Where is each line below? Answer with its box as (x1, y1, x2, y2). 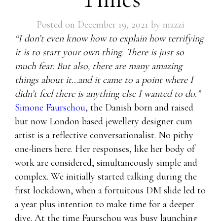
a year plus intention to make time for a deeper (15, 198, 194, 210)
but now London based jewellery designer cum (15, 115, 192, 127)
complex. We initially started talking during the (15, 171, 197, 183)
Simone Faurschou (15, 102, 85, 113)
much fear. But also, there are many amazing (15, 60, 183, 72)
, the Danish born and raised (85, 102, 193, 113)
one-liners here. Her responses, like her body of (15, 143, 195, 155)
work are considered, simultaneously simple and (15, 157, 197, 169)
